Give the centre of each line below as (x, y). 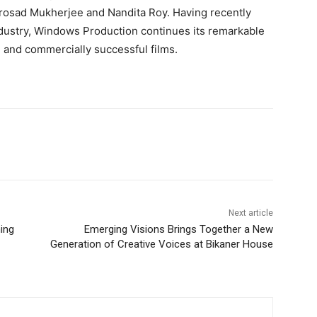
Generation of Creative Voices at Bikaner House (161, 244)
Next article (250, 213)
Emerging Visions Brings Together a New (178, 230)
